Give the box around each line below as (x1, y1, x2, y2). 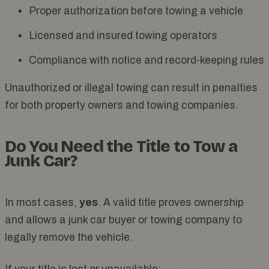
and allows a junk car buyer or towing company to (5, 214, 242, 226)
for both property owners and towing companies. (5, 100, 238, 112)
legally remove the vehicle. (5, 232, 133, 244)
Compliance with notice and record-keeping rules (29, 55, 264, 67)
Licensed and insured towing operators (29, 30, 217, 42)
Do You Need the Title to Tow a (5, 136, 237, 157)
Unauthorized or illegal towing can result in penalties (5, 82, 258, 94)
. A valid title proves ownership (98, 197, 244, 209)
